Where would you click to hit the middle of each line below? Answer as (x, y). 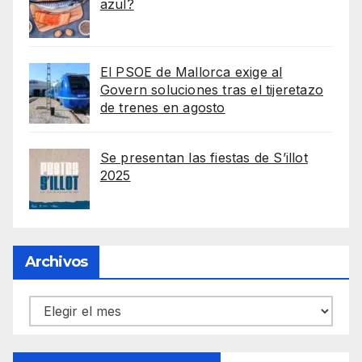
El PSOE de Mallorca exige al (191, 72)
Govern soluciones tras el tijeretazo (211, 90)
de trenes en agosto (162, 108)
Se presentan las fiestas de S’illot (204, 158)
